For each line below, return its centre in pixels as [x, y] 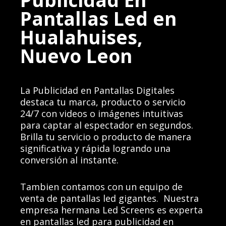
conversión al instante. [70, 160]
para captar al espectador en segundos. [107, 125]
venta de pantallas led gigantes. [92, 198]
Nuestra [181, 198]
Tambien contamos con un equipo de [102, 186]
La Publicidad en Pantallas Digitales [98, 90]
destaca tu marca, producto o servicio [103, 102]
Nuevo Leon [76, 55]
